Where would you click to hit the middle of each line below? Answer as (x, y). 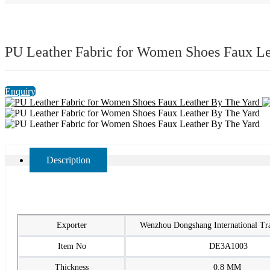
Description (68, 160)
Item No (72, 246)
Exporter (72, 225)
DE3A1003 (228, 246)
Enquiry (20, 92)
